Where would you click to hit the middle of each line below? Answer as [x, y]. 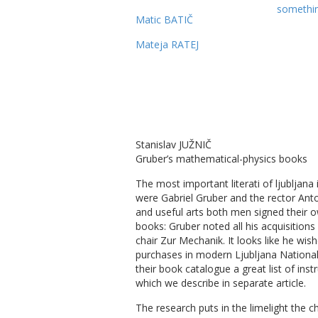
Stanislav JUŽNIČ [174, 145]
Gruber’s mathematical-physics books [221, 159]
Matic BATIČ [164, 20]
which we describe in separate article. [221, 283]
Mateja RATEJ [167, 45]
